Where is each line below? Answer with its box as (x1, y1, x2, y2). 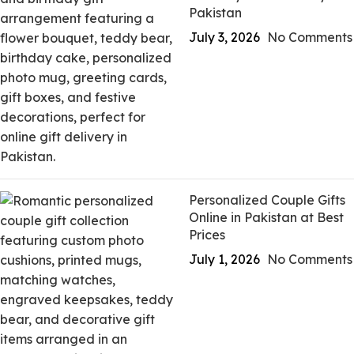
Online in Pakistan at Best (189, 209, 344, 225)
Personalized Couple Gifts (189, 192, 345, 208)
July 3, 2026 (189, 29, 260, 45)
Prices (189, 227, 225, 243)
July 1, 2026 (189, 251, 260, 267)
